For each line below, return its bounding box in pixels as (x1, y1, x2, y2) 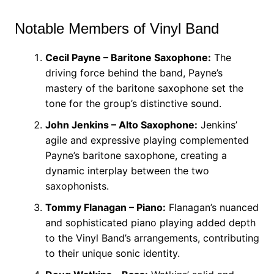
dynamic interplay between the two (45, 165, 209, 177)
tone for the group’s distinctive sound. (45, 97, 221, 109)
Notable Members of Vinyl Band (14, 20, 219, 37)
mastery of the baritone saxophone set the (45, 82, 243, 94)
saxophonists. (45, 180, 109, 192)
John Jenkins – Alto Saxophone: (45, 119, 198, 131)
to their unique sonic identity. (45, 247, 180, 259)
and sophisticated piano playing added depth (45, 217, 256, 229)
